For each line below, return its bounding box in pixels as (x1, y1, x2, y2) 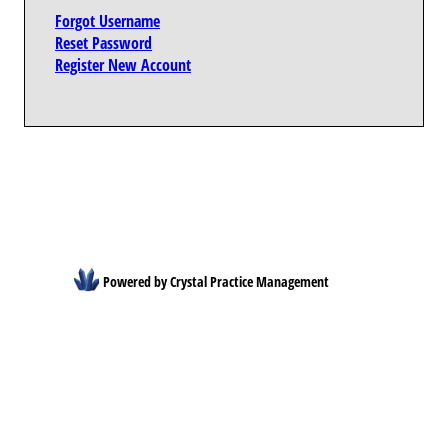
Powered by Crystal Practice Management (103, 272, 329, 291)
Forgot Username (55, 10, 160, 32)
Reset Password (55, 32, 152, 54)
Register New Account (55, 54, 191, 76)
